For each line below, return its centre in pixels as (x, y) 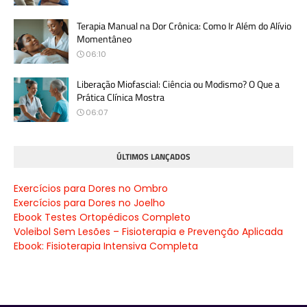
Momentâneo (104, 38)
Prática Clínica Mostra (121, 97)
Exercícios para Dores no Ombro (91, 188)
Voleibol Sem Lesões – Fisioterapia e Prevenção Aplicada (148, 231)
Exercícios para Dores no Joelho (89, 202)
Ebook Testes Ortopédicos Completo (102, 217)
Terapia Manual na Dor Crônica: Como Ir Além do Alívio (184, 25)
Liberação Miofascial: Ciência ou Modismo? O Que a (178, 84)
